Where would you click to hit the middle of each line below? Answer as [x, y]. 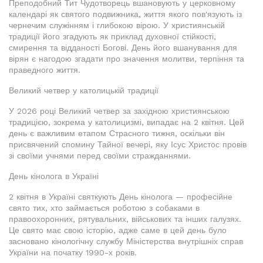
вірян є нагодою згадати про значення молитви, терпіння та [127, 59]
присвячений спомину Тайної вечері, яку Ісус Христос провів [128, 144]
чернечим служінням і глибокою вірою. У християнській [117, 25]
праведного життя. [45, 70]
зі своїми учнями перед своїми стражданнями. [100, 156]
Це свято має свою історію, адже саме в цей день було [118, 230]
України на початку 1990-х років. [73, 252]
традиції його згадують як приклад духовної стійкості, [112, 36]
